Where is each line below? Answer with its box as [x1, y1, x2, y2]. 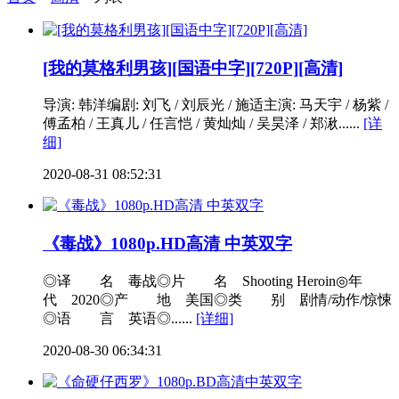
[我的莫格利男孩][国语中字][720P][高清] [43, 58, 343, 77]
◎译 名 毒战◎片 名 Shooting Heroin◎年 [43, 273, 391, 289]
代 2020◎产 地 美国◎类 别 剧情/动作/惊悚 [43, 291, 392, 307]
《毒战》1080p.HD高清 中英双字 [43, 234, 292, 254]
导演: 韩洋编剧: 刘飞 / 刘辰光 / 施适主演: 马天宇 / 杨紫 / [43, 97, 388, 113]
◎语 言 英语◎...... [43, 310, 196, 326]
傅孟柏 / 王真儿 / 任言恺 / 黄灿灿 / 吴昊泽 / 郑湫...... [43, 116, 363, 132]
